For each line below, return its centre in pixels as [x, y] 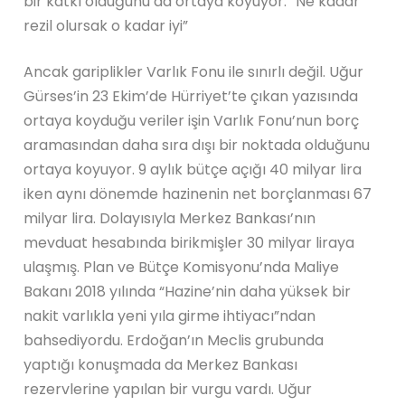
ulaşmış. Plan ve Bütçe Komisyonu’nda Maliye [182, 267]
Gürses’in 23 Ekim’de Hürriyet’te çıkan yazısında [191, 96]
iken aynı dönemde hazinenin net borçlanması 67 [198, 193]
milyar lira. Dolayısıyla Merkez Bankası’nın [170, 218]
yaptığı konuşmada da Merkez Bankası [161, 364]
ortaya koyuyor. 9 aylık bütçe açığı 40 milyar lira [193, 169]
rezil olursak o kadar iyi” [106, 25]
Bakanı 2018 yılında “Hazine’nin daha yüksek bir [188, 291]
